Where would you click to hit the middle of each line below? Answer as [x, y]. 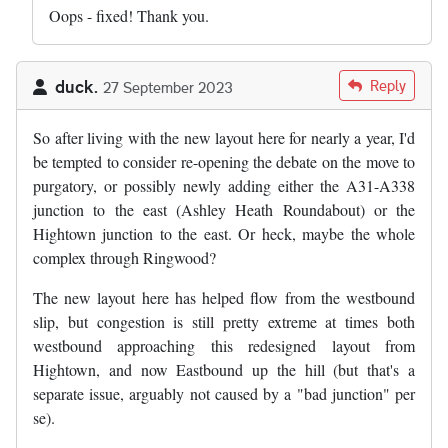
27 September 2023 [168, 87]
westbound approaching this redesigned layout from [224, 346]
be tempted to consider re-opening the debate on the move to [224, 162]
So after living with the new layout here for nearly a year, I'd [224, 138]
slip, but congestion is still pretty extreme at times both [224, 322]
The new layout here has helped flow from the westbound [224, 298]
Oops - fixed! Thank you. [131, 16]
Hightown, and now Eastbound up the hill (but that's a [224, 370]
